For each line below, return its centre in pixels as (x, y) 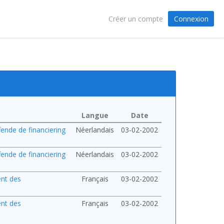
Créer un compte (135, 19)
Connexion (191, 18)
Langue (95, 115)
